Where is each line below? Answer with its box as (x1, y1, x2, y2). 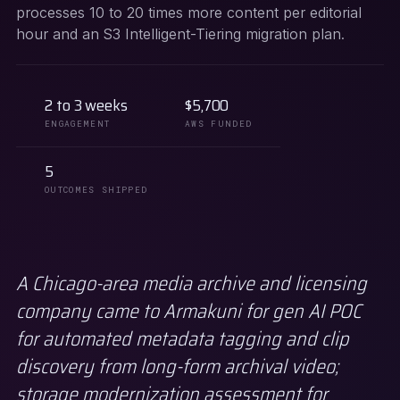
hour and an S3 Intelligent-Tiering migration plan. (16, 25, 345, 43)
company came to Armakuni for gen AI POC (16, 296, 362, 327)
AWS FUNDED (184, 118, 253, 129)
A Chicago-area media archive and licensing (16, 268, 367, 299)
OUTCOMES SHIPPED (45, 184, 148, 196)
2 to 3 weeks (45, 93, 128, 118)
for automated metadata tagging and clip (16, 323, 349, 354)
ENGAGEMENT (45, 118, 111, 129)
